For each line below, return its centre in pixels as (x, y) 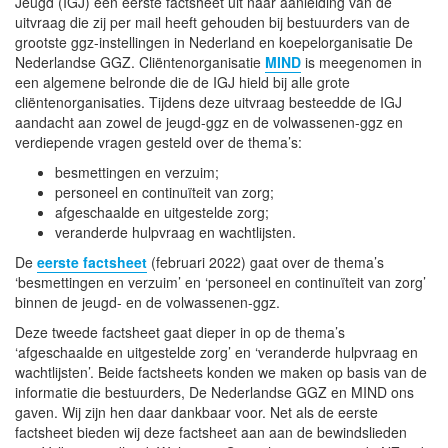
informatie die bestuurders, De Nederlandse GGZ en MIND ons (214, 391)
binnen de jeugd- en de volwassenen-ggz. (147, 301)
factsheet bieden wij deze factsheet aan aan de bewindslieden (211, 431)
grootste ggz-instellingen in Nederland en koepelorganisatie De (214, 41)
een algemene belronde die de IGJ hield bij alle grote (182, 81)
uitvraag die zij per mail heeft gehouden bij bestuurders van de (212, 21)
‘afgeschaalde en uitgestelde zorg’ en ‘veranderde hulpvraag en (216, 351)
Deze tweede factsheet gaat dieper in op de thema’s (180, 331)
